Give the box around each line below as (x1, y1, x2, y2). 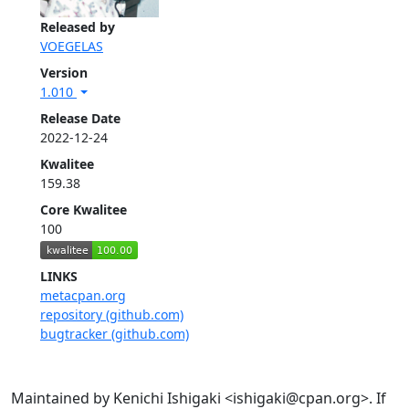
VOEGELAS (40, 37, 103, 56)
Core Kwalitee (40, 201, 127, 219)
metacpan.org (40, 286, 126, 304)
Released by (40, 18, 115, 37)
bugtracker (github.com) (40, 324, 189, 342)
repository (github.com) (40, 305, 184, 323)
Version (40, 64, 88, 82)
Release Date (40, 110, 121, 128)
